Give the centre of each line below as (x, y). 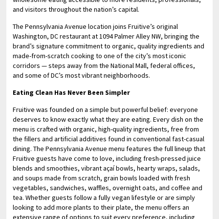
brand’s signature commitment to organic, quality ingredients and (109, 46)
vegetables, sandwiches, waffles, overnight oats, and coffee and (108, 188)
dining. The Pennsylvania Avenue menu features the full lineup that (109, 149)
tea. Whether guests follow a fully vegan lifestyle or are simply (104, 197)
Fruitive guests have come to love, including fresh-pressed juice (107, 158)
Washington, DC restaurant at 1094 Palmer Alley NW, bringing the (106, 36)
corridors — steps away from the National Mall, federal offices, (104, 66)
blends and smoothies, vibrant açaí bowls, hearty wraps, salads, (107, 168)
